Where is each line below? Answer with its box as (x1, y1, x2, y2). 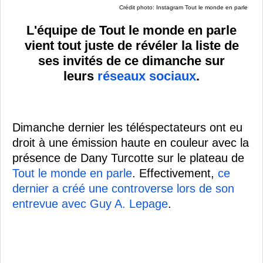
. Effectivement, (132, 166, 218, 180)
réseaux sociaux (97, 68, 196, 83)
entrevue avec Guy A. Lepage (12, 197, 168, 210)
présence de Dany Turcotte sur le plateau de (12, 151, 244, 164)
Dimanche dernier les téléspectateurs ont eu (12, 120, 242, 134)
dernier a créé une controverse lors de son (12, 181, 234, 195)
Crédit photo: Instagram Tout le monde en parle (119, 4, 248, 11)
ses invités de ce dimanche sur (38, 53, 225, 68)
